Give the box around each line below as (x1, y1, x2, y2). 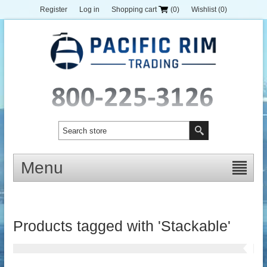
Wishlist (191, 5, 216, 14)
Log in (79, 5, 100, 14)
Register (40, 5, 67, 14)
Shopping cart (111, 5, 157, 14)
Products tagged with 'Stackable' (13, 218, 231, 235)
